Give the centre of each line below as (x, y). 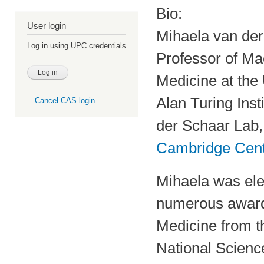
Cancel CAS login (65, 101)
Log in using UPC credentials (77, 46)
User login (47, 26)
